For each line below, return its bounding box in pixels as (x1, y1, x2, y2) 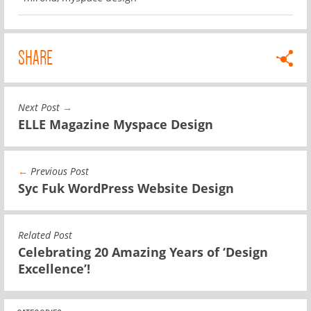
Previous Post (28, 164, 89, 178)
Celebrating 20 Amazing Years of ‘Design (18, 243, 268, 260)
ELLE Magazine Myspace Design (18, 115, 213, 133)
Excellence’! (18, 260, 90, 277)
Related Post (18, 228, 72, 242)
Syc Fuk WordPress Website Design (18, 179, 234, 196)
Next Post (18, 100, 62, 114)
